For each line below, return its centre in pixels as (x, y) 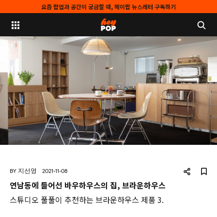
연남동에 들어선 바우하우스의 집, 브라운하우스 (88, 185)
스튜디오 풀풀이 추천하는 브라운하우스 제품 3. (87, 200)
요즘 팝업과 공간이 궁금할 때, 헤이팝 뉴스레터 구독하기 (108, 7)
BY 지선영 (23, 171)
